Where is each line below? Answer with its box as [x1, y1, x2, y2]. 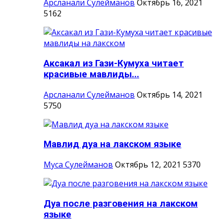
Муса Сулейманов [44, 159, 113, 170]
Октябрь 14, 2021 [137, 89, 203, 100]
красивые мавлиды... [44, 69, 139, 80]
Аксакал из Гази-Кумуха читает [44, 58, 184, 69]
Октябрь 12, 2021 [115, 159, 181, 170]
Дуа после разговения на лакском [44, 198, 198, 209]
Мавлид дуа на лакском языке [44, 139, 181, 150]
